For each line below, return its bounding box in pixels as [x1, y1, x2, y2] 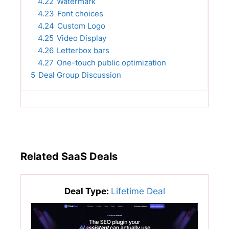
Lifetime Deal [110, 186, 165, 197]
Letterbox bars [57, 45, 109, 56]
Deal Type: [64, 186, 111, 197]
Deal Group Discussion [38, 70, 121, 80]
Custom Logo [57, 21, 105, 31]
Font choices [57, 9, 103, 19]
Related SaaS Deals [20, 150, 118, 163]
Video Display [57, 33, 106, 43]
